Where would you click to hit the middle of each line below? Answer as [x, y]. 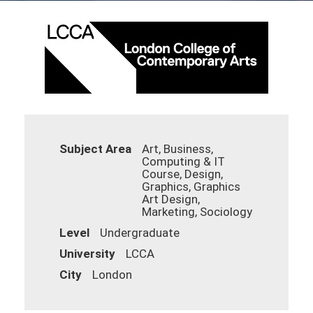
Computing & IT [183, 161]
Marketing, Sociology [197, 212]
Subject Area [95, 149]
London [112, 275]
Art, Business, [177, 149]
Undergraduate [140, 233]
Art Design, [171, 199]
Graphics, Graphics [191, 187]
